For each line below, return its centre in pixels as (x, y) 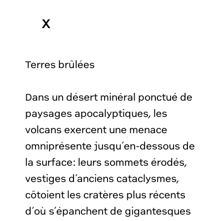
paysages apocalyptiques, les (96, 114)
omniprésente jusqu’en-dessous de (110, 147)
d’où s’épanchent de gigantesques (108, 212)
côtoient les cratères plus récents (106, 195)
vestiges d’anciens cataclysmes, (102, 179)
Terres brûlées (60, 65)
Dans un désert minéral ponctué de (109, 98)
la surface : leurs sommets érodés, (106, 163)
